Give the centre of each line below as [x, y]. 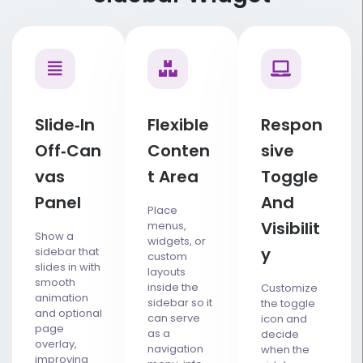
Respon [291, 124]
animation [62, 297]
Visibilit [290, 228]
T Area [173, 176]
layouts [167, 271]
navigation [176, 348]
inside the [173, 287]
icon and [284, 318]
